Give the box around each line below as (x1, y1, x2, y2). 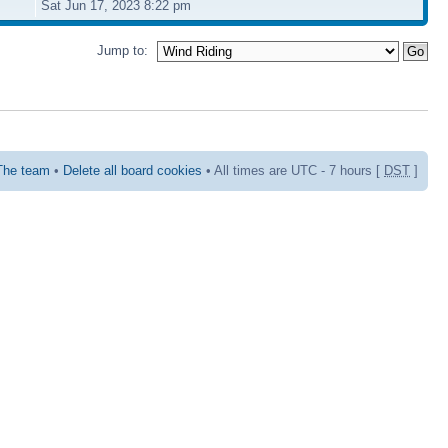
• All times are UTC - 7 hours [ (202, 162, 384, 178)
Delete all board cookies (63, 162, 202, 178)
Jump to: (97, 42, 148, 58)
